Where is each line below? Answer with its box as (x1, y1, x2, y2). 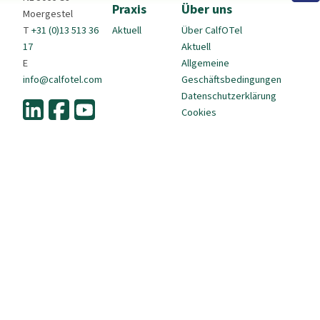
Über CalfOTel (181, 23, 242, 39)
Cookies (181, 105, 216, 121)
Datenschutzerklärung (181, 89, 276, 104)
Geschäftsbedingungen (181, 72, 281, 88)
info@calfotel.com (23, 72, 102, 88)
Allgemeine (181, 56, 229, 71)
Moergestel (23, 6, 73, 22)
